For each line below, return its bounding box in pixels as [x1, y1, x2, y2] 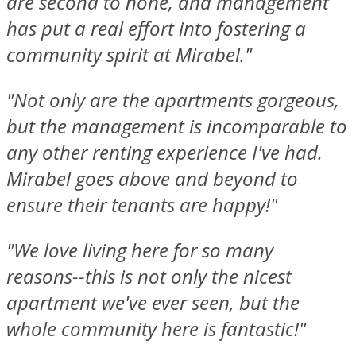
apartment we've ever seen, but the [6, 289, 300, 316]
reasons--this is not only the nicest [6, 263, 292, 290]
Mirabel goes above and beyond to [6, 165, 298, 192]
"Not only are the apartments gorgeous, [6, 87, 339, 114]
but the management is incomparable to [6, 113, 347, 140]
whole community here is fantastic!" [6, 315, 306, 342]
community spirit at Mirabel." [6, 41, 252, 68]
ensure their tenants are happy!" [6, 192, 277, 219]
